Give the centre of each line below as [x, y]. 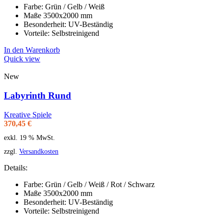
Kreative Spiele [28, 114]
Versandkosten [39, 151]
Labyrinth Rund [38, 96]
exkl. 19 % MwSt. [29, 137]
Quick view [22, 59]
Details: [16, 168]
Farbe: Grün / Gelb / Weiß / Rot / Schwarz [89, 185]
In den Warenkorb [32, 50]
